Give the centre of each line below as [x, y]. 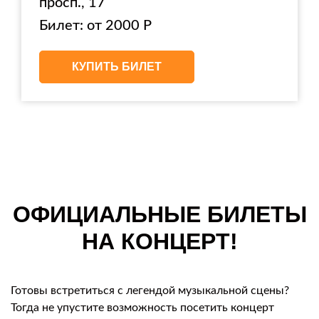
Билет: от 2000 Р [95, 26]
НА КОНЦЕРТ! [159, 241]
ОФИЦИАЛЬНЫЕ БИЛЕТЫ [159, 214]
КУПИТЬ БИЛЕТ [117, 67]
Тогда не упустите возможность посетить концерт [142, 308]
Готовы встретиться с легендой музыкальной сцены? [150, 291]
